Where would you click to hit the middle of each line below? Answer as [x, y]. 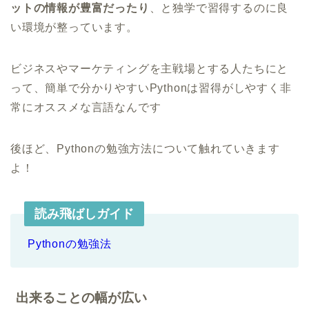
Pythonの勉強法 [70, 244]
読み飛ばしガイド [84, 214]
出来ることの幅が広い [81, 298]
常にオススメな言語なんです [86, 107]
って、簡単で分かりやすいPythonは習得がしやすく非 [151, 88]
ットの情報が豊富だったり [80, 8]
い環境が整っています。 [74, 27]
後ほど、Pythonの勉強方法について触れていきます [145, 149]
